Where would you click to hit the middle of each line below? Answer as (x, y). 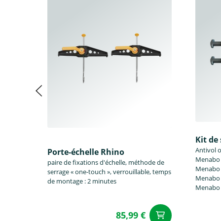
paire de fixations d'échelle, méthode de (106, 163)
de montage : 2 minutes (82, 181)
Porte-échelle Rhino (86, 152)
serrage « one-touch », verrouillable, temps (109, 172)
